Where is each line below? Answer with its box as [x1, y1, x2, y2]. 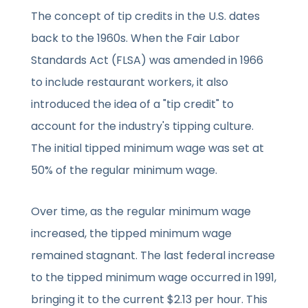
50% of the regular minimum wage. [31, 162, 218, 179]
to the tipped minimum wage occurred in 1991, [31, 269, 277, 286]
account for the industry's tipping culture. [31, 118, 254, 135]
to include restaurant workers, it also [31, 74, 229, 91]
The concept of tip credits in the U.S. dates [31, 8, 261, 25]
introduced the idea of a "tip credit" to [31, 96, 234, 113]
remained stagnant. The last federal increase [31, 247, 276, 264]
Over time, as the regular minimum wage [31, 203, 252, 220]
